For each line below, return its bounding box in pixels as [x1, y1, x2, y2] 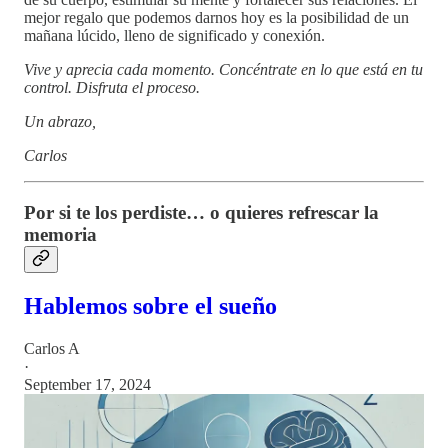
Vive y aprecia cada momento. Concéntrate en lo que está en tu [24, 61, 423, 79]
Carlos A [24, 339, 80, 357]
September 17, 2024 [24, 375, 151, 393]
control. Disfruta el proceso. [24, 79, 200, 97]
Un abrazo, [24, 113, 96, 131]
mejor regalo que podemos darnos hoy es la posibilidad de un [24, 9, 409, 27]
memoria [24, 224, 97, 246]
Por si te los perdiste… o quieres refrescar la [24, 202, 379, 224]
